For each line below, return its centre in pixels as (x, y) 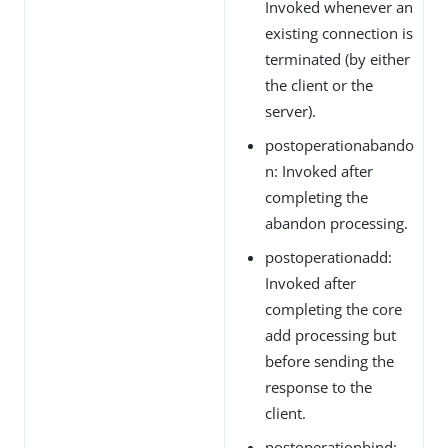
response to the (318, 386)
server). (290, 110)
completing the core (333, 308)
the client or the (319, 84)
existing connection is (339, 32)
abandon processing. (336, 222)
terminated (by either (337, 58)
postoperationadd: (328, 256)
